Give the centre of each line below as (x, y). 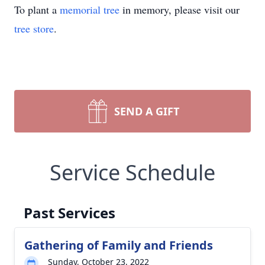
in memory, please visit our (180, 9)
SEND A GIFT (147, 111)
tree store (34, 28)
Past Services (70, 213)
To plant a (37, 9)
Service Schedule (132, 172)
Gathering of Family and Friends (119, 245)
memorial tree (90, 9)
